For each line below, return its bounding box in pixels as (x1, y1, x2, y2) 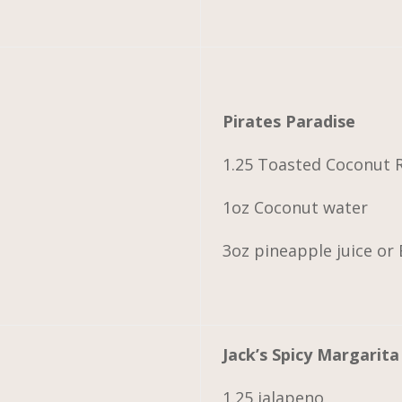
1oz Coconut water (223, 196, 369, 218)
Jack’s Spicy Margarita (223, 343, 400, 365)
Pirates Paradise (223, 109, 356, 132)
